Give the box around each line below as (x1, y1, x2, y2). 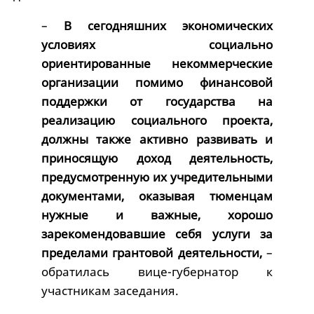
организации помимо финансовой (41, 74, 273, 91)
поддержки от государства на (41, 93, 273, 110)
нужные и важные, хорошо (41, 207, 273, 224)
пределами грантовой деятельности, (41, 245, 267, 261)
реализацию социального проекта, (41, 112, 273, 129)
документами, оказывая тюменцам (41, 188, 273, 205)
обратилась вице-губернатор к (41, 264, 273, 280)
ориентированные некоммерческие (41, 55, 273, 72)
